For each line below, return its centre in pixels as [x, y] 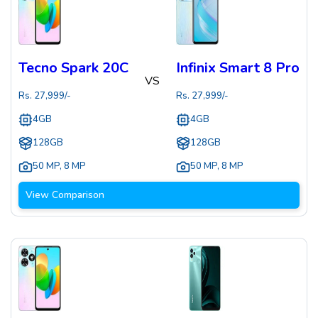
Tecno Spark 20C [73, 68]
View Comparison [65, 195]
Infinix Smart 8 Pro [238, 68]
